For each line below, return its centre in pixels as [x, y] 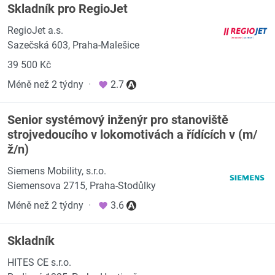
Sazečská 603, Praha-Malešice [73, 45]
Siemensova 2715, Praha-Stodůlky [82, 186]
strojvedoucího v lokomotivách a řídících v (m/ [132, 134]
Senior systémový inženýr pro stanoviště [118, 120]
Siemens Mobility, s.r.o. [57, 171]
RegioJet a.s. [35, 30]
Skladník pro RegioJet [68, 9]
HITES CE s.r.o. [39, 262]
